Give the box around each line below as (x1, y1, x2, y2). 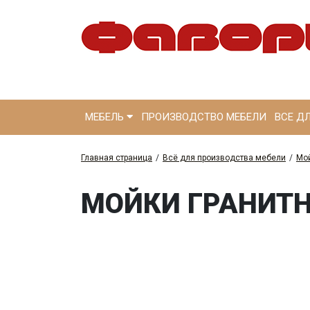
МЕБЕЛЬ (85, 111, 127, 123)
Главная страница (81, 153, 152, 163)
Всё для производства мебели (163, 153, 286, 163)
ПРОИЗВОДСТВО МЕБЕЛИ (141, 111, 266, 123)
